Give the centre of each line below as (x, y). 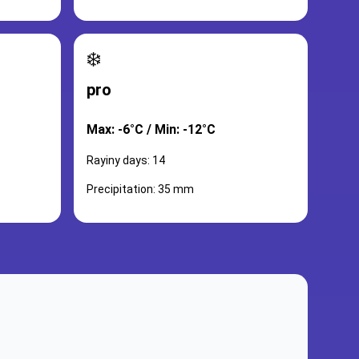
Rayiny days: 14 (126, 160)
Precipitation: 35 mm (140, 189)
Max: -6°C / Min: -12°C (151, 129)
